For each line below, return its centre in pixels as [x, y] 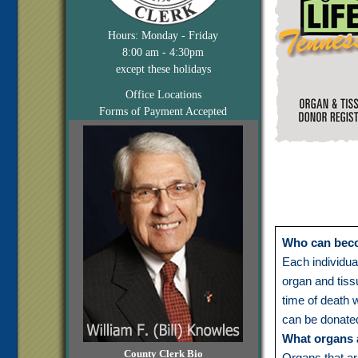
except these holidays [163, 69]
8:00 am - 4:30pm [163, 52]
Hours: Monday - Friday [163, 36]
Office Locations [163, 95]
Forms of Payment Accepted [163, 111]
